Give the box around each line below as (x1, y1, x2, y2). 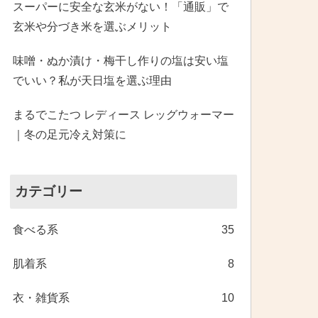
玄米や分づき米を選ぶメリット (12, 20, 172, 33)
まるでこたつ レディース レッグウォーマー (12, 108, 234, 121)
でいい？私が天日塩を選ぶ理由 (12, 74, 172, 87)
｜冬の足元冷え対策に (12, 128, 126, 141)
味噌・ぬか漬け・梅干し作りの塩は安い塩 (12, 54, 229, 67)
